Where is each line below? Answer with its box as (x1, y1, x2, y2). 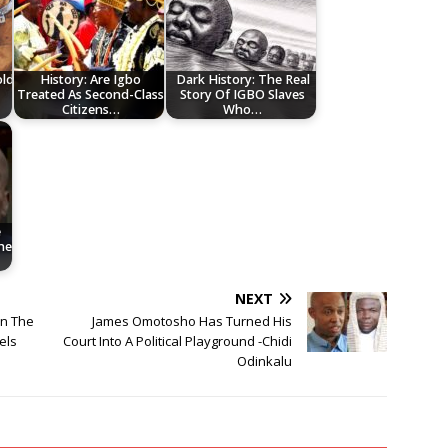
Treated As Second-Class (17, 86, 165, 104)
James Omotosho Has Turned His (92, 312, 293, 331)
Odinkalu (237, 352, 293, 371)
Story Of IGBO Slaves (180, 86, 306, 104)
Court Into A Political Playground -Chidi (63, 332, 293, 351)
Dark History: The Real (175, 71, 310, 89)
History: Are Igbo (40, 71, 142, 89)
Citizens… (61, 101, 120, 119)
